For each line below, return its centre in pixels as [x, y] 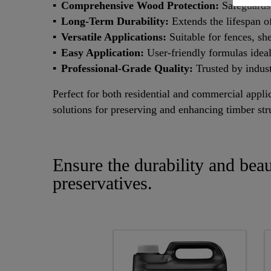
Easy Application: [104, 53]
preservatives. [103, 183]
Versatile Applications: [115, 37]
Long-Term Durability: [116, 21]
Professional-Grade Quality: [129, 68]
